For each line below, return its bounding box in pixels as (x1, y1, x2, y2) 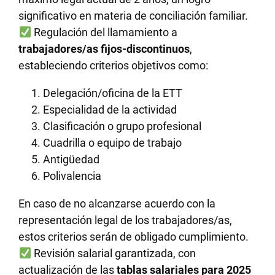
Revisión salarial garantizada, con (31, 246, 196, 260)
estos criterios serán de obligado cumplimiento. (18, 230, 249, 243)
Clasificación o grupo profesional (43, 119, 202, 133)
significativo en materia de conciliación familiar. (18, 9, 249, 22)
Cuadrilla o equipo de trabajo (43, 136, 182, 149)
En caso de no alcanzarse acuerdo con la (18, 196, 216, 210)
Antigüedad (43, 152, 100, 166)
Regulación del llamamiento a (31, 25, 177, 39)
